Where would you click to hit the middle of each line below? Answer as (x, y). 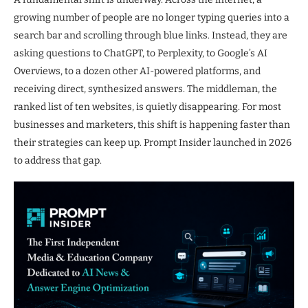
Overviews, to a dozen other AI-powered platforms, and (137, 71)
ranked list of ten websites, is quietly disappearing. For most (147, 107)
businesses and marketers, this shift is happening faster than (152, 125)
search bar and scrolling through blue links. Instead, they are (151, 36)
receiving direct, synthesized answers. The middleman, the (145, 89)
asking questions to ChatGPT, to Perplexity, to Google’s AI (141, 54)
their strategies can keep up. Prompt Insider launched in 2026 (153, 143)
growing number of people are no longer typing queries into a (152, 18)
